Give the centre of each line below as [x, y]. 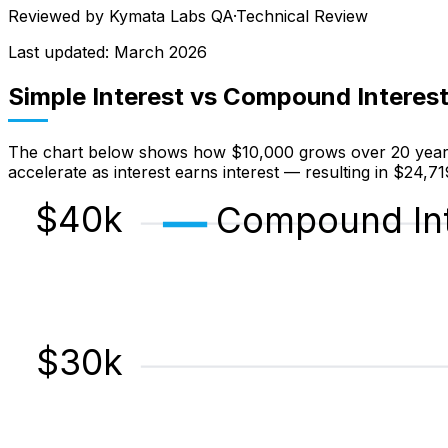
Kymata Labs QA [171, 16]
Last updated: [61, 52]
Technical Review [302, 16]
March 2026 [160, 52]
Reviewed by [58, 16]
